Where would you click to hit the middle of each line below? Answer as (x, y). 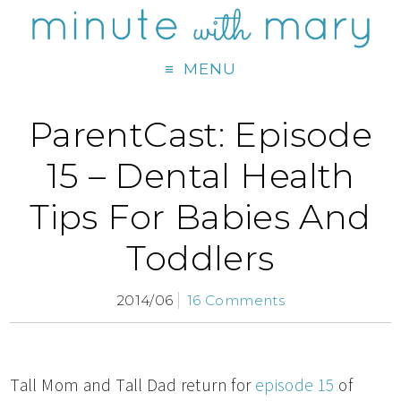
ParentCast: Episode (200, 135)
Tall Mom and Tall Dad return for (132, 385)
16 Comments (236, 301)
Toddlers (200, 259)
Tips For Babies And (200, 218)
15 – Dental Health (200, 176)
